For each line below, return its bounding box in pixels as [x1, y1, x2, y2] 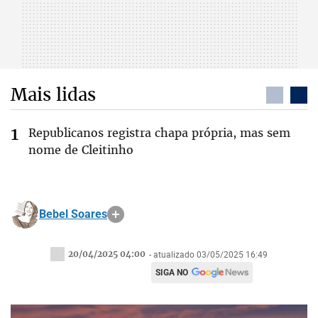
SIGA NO [155, 267, 188, 278]
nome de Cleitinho [28, 142, 133, 158]
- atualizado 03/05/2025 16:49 [149, 248, 268, 260]
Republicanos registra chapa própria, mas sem [28, 125, 290, 141]
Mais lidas [11, 83, 96, 106]
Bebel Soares [39, 207, 107, 221]
